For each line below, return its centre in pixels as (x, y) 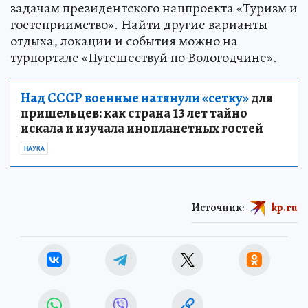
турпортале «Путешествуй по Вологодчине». (144, 57)
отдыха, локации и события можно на (124, 41)
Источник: (218, 207)
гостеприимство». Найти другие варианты (139, 24)
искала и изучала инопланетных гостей (142, 128)
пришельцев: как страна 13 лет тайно (134, 113)
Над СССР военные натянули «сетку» (135, 98)
